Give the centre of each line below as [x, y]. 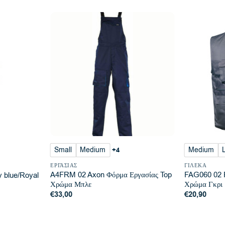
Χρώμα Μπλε [71, 184]
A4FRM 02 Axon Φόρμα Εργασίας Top [111, 175]
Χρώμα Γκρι [204, 184]
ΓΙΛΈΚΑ [196, 165]
